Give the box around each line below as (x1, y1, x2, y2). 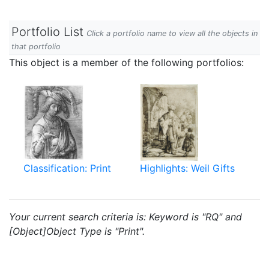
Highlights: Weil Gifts (140, 162, 235, 174)
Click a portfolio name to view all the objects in (86, 29, 258, 38)
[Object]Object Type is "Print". (9, 225, 145, 237)
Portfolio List (11, 25, 83, 39)
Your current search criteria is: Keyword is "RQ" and (9, 211, 242, 223)
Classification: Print (23, 162, 111, 174)
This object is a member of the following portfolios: (9, 56, 244, 68)
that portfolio (11, 42, 61, 51)
